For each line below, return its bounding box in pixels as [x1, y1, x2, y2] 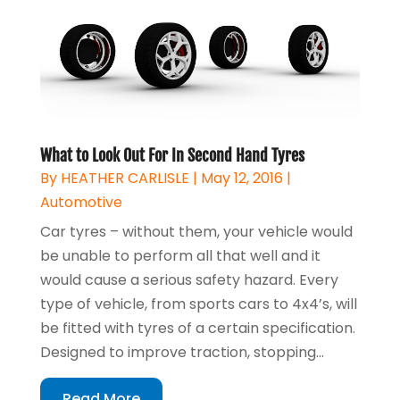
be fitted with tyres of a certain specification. [39, 317, 355, 338]
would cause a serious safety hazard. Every [39, 269, 338, 290]
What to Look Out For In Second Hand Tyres [39, 145, 304, 165]
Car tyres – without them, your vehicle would [39, 221, 353, 242]
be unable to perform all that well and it [39, 245, 321, 266]
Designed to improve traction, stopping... [39, 341, 324, 362]
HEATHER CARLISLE [60, 167, 189, 188]
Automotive [39, 191, 122, 212]
